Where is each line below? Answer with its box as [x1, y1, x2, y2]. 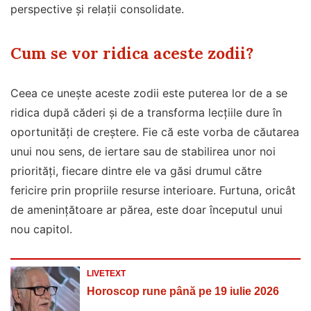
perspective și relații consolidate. [10, 1, 184, 16]
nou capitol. [10, 221, 72, 236]
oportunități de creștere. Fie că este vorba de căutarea [10, 124, 299, 139]
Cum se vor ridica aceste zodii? [10, 42, 253, 63]
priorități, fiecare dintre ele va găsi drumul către [10, 163, 262, 178]
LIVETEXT [87, 268, 126, 278]
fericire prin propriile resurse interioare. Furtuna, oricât [10, 183, 296, 197]
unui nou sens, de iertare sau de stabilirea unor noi [10, 144, 276, 158]
